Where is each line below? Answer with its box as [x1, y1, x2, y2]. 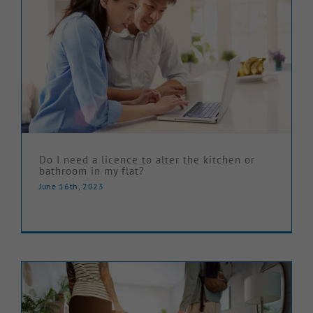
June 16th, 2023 [39, 181, 104, 192]
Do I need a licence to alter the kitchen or [39, 153, 255, 167]
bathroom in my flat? [39, 164, 145, 178]
